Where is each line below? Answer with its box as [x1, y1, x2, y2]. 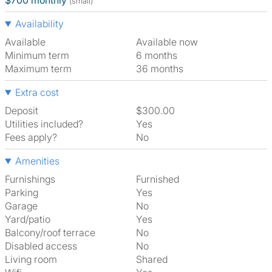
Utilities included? [5, 118, 83, 130]
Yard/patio [5, 213, 50, 225]
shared [142, 253, 168, 265]
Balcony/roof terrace [5, 226, 95, 239]
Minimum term [5, 49, 69, 61]
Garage [5, 200, 38, 212]
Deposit [5, 104, 38, 117]
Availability [15, 18, 64, 30]
